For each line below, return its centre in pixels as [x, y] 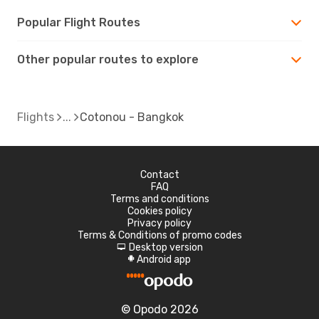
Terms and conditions [159, 199]
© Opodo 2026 [159, 309]
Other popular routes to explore [108, 59]
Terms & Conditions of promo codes [159, 235]
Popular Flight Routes [79, 22]
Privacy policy [159, 223]
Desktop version [166, 247]
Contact [159, 174]
